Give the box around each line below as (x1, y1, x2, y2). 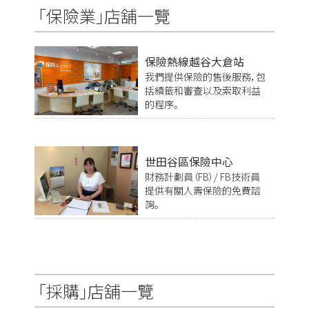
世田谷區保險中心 (145, 152, 233, 170)
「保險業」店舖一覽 (38, 3, 170, 28)
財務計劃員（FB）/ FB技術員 (145, 169, 260, 183)
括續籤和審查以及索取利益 (145, 83, 261, 97)
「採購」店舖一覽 (38, 278, 154, 303)
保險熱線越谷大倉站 (145, 52, 244, 70)
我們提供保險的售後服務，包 (145, 69, 266, 83)
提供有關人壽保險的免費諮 (145, 183, 261, 197)
